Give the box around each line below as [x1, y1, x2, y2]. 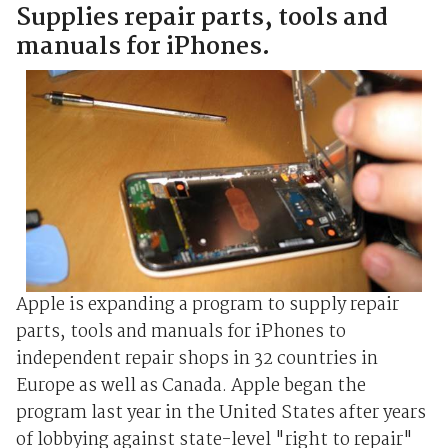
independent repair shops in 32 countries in [15, 344, 378, 374]
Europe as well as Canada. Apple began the [15, 371, 366, 401]
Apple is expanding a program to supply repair [15, 290, 399, 320]
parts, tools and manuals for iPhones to [15, 317, 346, 347]
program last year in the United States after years [15, 398, 426, 428]
